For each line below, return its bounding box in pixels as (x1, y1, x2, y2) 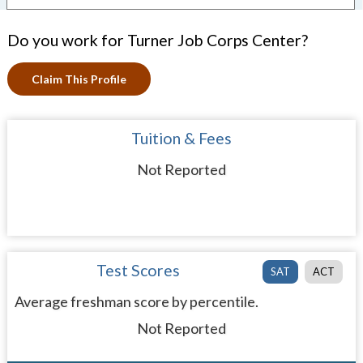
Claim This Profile (31, 72, 126, 86)
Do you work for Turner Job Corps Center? (6, 31, 308, 49)
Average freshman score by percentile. (14, 293, 258, 310)
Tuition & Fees (130, 129, 232, 147)
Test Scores (96, 261, 181, 280)
